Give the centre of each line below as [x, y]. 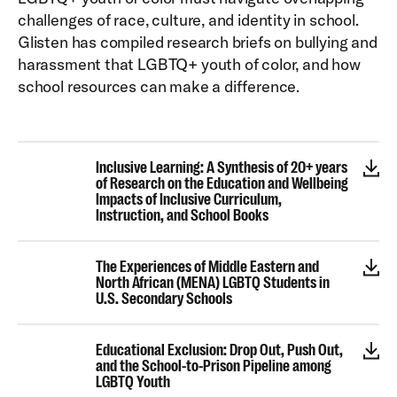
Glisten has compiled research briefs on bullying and [198, 42]
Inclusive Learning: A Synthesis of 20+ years [222, 167]
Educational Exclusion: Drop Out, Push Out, [219, 350]
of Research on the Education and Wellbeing [222, 183]
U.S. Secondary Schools [164, 299]
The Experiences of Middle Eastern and [207, 267]
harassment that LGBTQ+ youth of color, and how [189, 64]
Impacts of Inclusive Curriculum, [189, 199]
